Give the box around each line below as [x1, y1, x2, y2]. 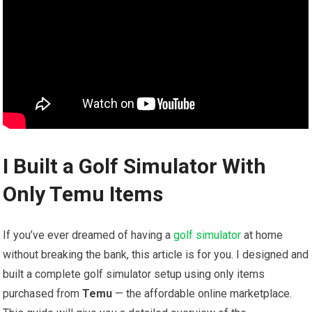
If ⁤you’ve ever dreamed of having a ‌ [3, 228, 174, 242]
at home [241, 228, 283, 242]
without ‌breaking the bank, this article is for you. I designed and [3, 248, 309, 262]
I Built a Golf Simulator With [3, 154, 267, 179]
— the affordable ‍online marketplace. [112, 287, 292, 301]
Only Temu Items [3, 182, 164, 207]
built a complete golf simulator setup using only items [3, 267, 265, 281]
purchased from [3, 287, 83, 301]
